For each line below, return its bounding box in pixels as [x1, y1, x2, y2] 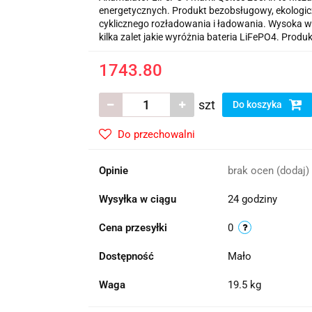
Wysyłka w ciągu [98, 193, 176, 205]
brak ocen [227, 164, 276, 177]
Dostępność [98, 250, 154, 263]
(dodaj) [276, 164, 309, 177]
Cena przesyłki [98, 221, 167, 234]
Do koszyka [232, 99, 284, 110]
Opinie [98, 164, 128, 177]
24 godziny [227, 193, 277, 205]
